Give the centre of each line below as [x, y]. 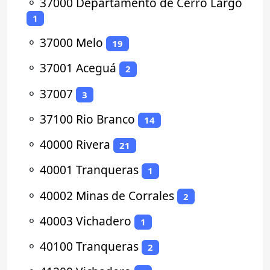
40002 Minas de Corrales [107, 195]
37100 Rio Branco [87, 119]
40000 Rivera [75, 145]
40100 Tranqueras [89, 246]
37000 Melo [71, 43]
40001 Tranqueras [89, 170]
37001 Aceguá [78, 68]
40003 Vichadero [86, 221]
